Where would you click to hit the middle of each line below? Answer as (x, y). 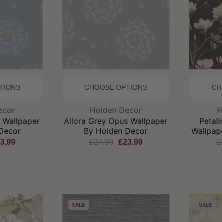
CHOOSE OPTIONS (116, 87)
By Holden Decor (116, 131)
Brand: (127, 109)
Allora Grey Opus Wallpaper (116, 121)
